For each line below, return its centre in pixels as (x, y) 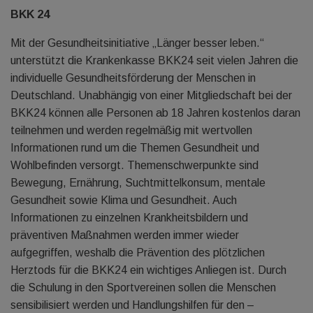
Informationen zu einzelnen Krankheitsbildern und (129, 218)
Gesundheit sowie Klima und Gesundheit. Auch (124, 200)
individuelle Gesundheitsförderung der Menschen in (133, 78)
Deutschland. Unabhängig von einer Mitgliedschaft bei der (151, 95)
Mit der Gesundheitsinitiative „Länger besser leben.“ (137, 43)
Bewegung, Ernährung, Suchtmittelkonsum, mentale (138, 183)
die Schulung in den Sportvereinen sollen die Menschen (143, 287)
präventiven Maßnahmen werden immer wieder (125, 235)
